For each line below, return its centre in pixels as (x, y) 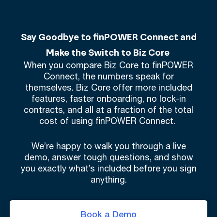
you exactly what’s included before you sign (108, 169)
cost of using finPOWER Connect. (108, 122)
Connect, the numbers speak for (108, 77)
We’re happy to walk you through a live (108, 147)
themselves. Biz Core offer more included (108, 88)
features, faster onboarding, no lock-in (108, 100)
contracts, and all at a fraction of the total (108, 111)
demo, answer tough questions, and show (108, 158)
